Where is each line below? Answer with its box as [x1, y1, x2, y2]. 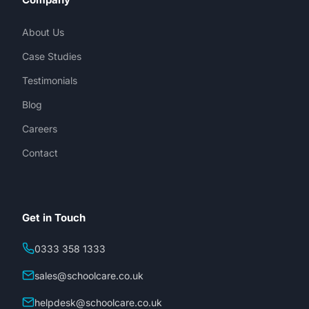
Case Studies [22, 50, 81, 62]
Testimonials [22, 74, 77, 86]
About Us [22, 26, 64, 38]
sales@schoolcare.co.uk [34, 270, 143, 281]
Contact [22, 147, 58, 159]
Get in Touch [22, 211, 86, 224]
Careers [22, 123, 57, 134]
